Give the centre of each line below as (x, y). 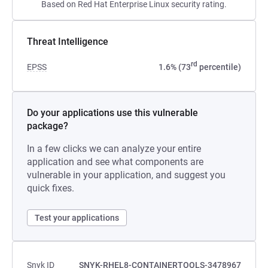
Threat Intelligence (68, 42)
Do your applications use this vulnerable (112, 113)
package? (48, 126)
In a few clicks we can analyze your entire (114, 149)
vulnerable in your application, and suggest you (126, 175)
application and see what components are (115, 162)
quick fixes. (51, 188)
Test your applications (77, 218)
